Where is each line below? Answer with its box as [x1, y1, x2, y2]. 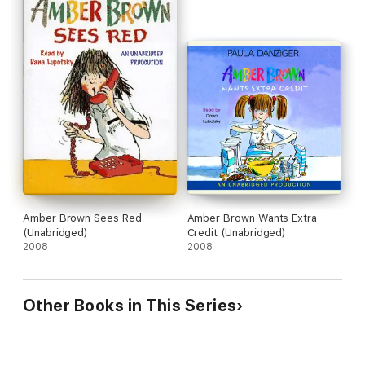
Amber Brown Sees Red [23, 211, 142, 224]
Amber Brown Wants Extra [187, 211, 317, 224]
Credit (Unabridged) [187, 226, 287, 239]
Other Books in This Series [23, 295, 237, 315]
